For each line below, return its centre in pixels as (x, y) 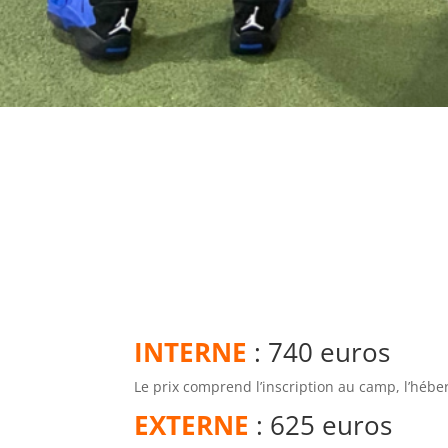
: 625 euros (321, 424)
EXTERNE (192, 424)
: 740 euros (319, 351)
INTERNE (191, 351)
